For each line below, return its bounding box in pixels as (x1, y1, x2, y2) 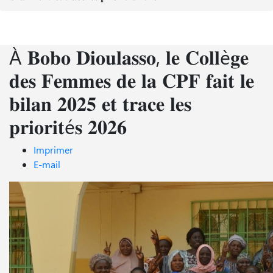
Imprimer (34, 143, 73, 156)
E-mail (34, 157, 60, 171)
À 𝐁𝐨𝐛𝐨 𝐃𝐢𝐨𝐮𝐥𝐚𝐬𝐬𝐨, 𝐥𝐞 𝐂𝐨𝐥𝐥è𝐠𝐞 (9, 42, 249, 70)
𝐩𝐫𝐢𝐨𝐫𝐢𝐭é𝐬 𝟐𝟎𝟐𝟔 (9, 112, 127, 140)
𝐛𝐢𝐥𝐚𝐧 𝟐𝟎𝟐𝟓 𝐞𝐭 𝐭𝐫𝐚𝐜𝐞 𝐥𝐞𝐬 (9, 88, 191, 116)
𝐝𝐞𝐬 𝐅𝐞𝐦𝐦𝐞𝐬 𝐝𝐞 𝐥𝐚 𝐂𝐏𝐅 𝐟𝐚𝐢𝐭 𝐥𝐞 (9, 65, 254, 93)
